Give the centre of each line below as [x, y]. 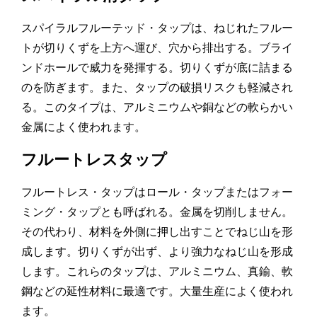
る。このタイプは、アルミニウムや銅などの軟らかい [157, 108]
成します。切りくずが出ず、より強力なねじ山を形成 [157, 252]
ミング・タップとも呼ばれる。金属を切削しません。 [157, 212]
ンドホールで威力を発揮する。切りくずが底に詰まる [157, 68]
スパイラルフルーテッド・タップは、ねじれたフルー [157, 28]
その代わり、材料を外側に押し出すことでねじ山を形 [157, 232]
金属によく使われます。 [83, 127]
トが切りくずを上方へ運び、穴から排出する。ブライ [157, 48]
